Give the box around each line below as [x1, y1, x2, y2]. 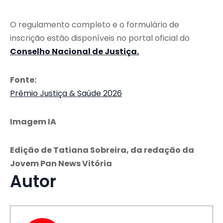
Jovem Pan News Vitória [10, 158, 112, 170]
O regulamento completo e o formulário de [10, 19, 179, 31]
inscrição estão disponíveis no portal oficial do [10, 32, 190, 44]
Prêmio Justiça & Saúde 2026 [10, 88, 122, 100]
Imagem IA [10, 116, 56, 128]
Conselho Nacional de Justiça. [10, 46, 139, 58]
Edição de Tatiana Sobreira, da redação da [10, 144, 194, 156]
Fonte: [10, 74, 36, 86]
